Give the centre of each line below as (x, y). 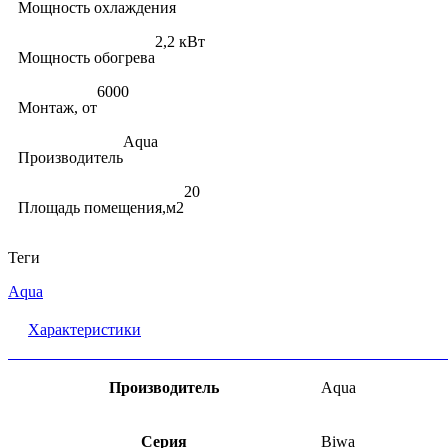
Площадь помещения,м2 (101, 207)
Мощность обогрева (86, 57)
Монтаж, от (57, 107)
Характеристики (84, 329)
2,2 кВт (180, 41)
